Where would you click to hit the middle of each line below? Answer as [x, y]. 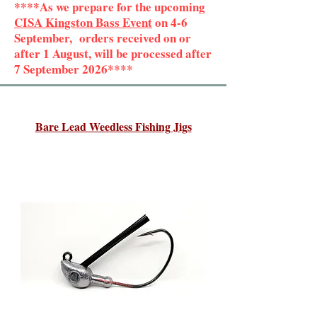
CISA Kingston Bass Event [83, 23]
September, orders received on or [103, 38]
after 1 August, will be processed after [113, 54]
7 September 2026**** [76, 69]
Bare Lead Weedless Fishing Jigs [113, 127]
